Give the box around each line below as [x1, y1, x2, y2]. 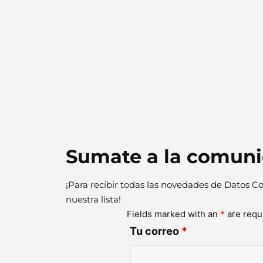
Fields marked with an [127, 208, 220, 220]
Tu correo [130, 224, 181, 237]
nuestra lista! [66, 193, 121, 205]
